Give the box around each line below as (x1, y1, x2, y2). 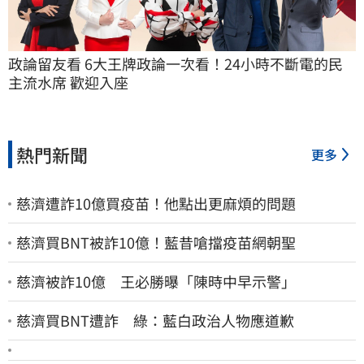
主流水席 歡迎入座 (8, 71, 128, 93)
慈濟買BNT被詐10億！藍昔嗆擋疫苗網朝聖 (16, 232, 296, 253)
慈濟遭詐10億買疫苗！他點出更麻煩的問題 (16, 193, 296, 214)
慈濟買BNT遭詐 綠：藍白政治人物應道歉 (16, 310, 294, 331)
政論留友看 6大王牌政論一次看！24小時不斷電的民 (8, 53, 343, 75)
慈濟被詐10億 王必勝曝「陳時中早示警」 (16, 271, 296, 292)
